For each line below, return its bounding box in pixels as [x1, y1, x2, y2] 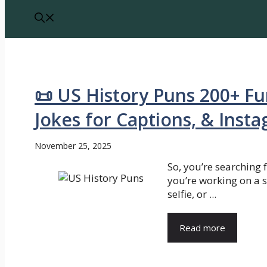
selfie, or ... [167, 187, 216, 201]
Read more [179, 221, 225, 234]
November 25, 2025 [35, 139, 111, 151]
